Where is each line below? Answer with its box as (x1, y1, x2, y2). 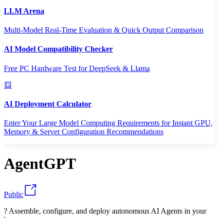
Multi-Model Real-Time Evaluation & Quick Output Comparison (4, 25, 203, 34)
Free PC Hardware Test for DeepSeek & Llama (4, 64, 150, 73)
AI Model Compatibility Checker (4, 45, 113, 54)
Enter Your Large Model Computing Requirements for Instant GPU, (4, 119, 213, 127)
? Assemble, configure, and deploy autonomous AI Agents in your (4, 206, 206, 215)
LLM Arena (4, 6, 44, 15)
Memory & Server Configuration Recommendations (4, 127, 163, 136)
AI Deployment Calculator (4, 99, 91, 108)
